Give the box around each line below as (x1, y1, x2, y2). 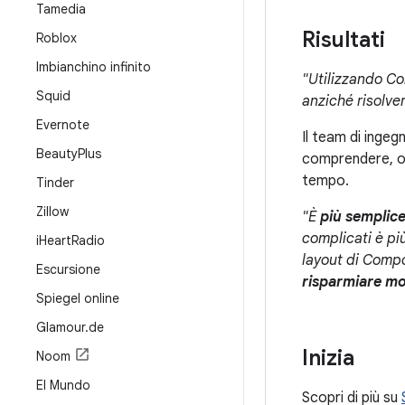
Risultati (302, 26, 385, 53)
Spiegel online (36, 290, 119, 306)
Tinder (36, 174, 74, 191)
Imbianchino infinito (36, 59, 151, 75)
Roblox (36, 30, 77, 46)
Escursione (36, 261, 100, 278)
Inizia (302, 344, 354, 372)
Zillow (36, 203, 69, 220)
